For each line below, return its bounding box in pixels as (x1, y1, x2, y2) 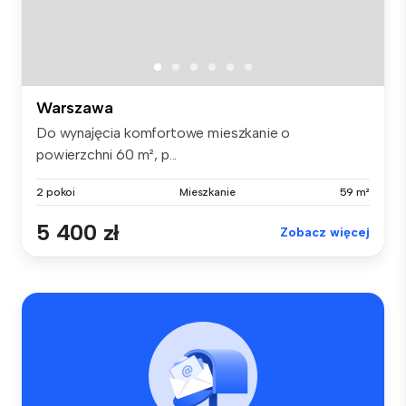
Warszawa (36, 98, 113, 119)
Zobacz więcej (280, 225, 370, 241)
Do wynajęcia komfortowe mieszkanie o (36, 124, 291, 142)
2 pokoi (36, 186, 76, 199)
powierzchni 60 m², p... (36, 146, 178, 164)
